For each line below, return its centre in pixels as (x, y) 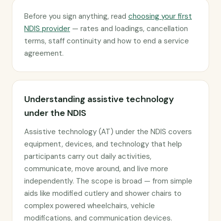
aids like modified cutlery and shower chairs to (103, 193)
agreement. (44, 53)
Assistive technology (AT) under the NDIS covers (108, 132)
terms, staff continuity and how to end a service (107, 41)
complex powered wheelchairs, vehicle (90, 206)
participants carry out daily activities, (88, 156)
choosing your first (160, 16)
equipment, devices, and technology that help (103, 144)
